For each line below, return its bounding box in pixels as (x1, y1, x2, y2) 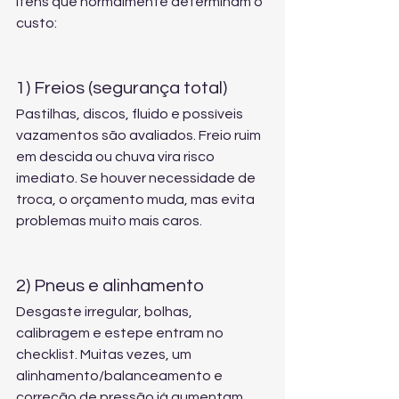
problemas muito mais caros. (16, 214, 202, 228)
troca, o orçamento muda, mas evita (16, 192, 257, 207)
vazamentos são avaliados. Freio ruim (16, 128, 264, 142)
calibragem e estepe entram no (16, 326, 226, 340)
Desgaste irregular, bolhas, (16, 305, 195, 319)
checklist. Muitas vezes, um (16, 347, 194, 362)
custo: (16, 16, 57, 30)
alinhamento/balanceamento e (16, 369, 225, 383)
